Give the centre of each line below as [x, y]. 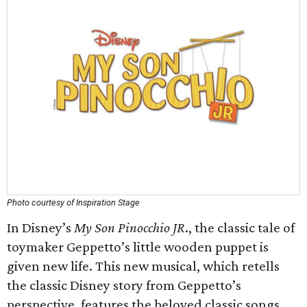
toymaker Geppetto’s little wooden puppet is [138, 247]
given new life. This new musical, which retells [143, 266]
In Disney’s [40, 228]
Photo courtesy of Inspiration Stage [73, 202]
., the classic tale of [240, 228]
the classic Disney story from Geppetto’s [124, 285]
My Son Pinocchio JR [130, 228]
